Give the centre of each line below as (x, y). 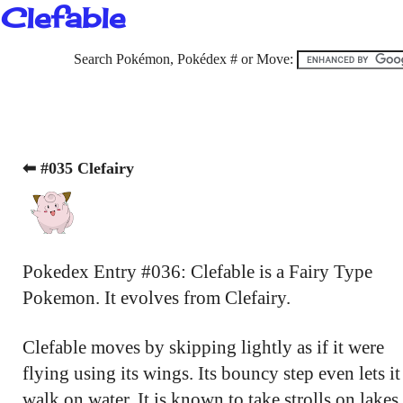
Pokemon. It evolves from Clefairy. (157, 297)
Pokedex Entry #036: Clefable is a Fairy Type (197, 271)
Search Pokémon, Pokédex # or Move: (185, 59)
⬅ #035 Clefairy (78, 168)
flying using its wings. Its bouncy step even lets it (211, 373)
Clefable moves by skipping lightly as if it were (203, 347)
